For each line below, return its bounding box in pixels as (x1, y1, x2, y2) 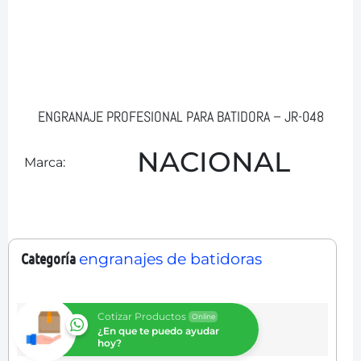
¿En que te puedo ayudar (98, 325, 219, 337)
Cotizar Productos (98, 310, 186, 322)
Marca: (24, 155, 65, 170)
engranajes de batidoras (79, 250, 262, 268)
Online (191, 312, 215, 321)
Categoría (21, 249, 76, 268)
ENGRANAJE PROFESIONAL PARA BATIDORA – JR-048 (37, 107, 324, 126)
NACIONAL (136, 145, 290, 179)
